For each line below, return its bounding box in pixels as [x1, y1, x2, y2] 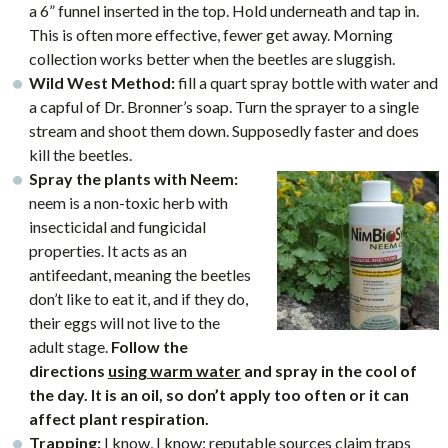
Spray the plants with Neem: [28, 169, 238, 188]
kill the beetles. [28, 145, 132, 164]
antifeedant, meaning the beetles [28, 265, 251, 284]
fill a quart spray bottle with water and [174, 73, 438, 92]
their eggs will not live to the [28, 313, 220, 332]
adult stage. [28, 337, 111, 356]
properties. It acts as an [28, 241, 187, 260]
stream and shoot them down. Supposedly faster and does [28, 121, 419, 140]
